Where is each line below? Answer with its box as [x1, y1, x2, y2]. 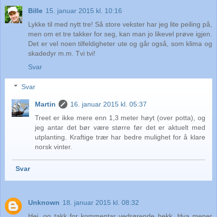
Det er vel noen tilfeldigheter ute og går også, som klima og [28, 39, 212, 47]
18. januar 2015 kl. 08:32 [62, 199, 139, 207]
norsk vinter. [35, 143, 73, 151]
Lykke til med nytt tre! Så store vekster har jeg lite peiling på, [28, 20, 212, 28]
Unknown [28, 199, 60, 207]
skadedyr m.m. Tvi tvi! [28, 49, 95, 57]
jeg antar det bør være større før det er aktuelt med [35, 124, 205, 132]
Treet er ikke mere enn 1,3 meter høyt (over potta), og [35, 114, 205, 122]
